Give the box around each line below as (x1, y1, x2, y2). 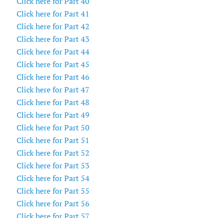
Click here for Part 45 (16, 59, 90, 70)
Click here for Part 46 (16, 72, 90, 82)
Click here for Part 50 (16, 123, 90, 133)
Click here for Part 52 (16, 148, 90, 158)
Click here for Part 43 (16, 34, 90, 44)
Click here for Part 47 (16, 85, 90, 95)
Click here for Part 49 (16, 110, 90, 120)
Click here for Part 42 (16, 21, 90, 32)
